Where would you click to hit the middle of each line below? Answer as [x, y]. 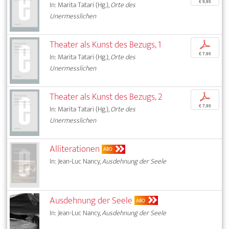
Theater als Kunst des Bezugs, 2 [106, 97]
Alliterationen [75, 149]
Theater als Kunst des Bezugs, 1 [106, 45]
